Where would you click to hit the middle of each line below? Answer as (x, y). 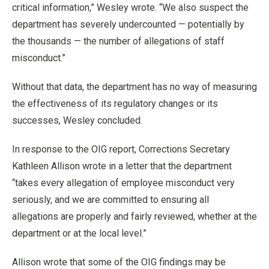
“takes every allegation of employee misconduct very (123, 183)
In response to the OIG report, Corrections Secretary (121, 149)
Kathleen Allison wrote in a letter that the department (122, 166)
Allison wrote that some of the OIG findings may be (119, 262)
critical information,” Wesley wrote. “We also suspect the (130, 8)
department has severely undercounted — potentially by (128, 24)
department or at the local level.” (79, 233)
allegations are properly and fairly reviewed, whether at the (134, 216)
